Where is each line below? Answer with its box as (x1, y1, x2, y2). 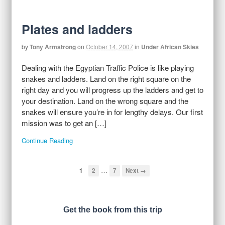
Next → (125, 166, 146, 175)
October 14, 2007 (85, 42, 133, 51)
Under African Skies (141, 42, 199, 52)
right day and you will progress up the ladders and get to (21, 84, 203, 95)
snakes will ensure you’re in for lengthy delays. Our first (21, 106, 203, 117)
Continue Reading (21, 135, 73, 145)
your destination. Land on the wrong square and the (21, 95, 188, 106)
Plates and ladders (21, 20, 133, 38)
